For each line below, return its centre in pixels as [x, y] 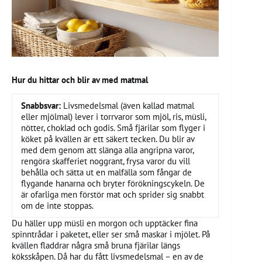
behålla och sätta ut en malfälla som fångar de [106, 173]
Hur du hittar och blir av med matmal [80, 80]
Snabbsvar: [42, 106]
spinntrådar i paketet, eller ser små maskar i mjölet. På [111, 235]
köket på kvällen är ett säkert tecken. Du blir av [108, 139]
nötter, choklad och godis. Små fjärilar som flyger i [113, 128]
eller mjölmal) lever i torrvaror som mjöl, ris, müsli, [114, 117]
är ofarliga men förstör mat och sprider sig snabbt [113, 195]
